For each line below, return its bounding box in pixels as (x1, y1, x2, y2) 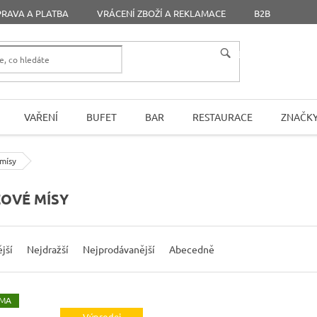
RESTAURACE (192, 110, 253, 123)
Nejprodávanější (83, 243, 155, 255)
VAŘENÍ (24, 110, 58, 123)
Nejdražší (27, 243, 69, 255)
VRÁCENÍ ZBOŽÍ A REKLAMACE (97, 6, 226, 19)
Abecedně (169, 243, 214, 255)
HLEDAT (231, 47, 267, 61)
